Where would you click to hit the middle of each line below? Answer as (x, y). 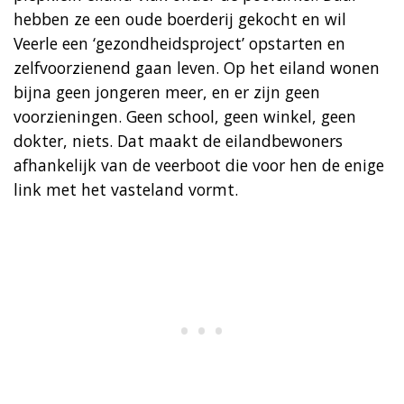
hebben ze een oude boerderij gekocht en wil (180, 18)
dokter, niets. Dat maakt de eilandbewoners (178, 140)
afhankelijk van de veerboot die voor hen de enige (199, 165)
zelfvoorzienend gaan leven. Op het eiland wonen (197, 67)
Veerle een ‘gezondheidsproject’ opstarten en (179, 43)
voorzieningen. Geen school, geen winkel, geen (185, 116)
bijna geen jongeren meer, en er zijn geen (167, 92)
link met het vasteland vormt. (126, 189)
